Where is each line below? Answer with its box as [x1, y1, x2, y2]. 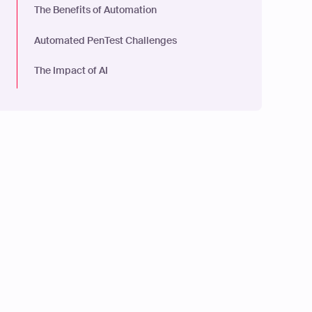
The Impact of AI [34, 64, 108, 77]
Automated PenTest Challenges [34, 33, 177, 47]
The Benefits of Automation [34, 3, 157, 17]
